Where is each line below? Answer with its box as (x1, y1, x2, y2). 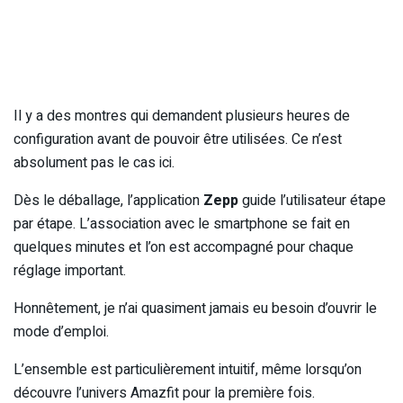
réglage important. (13, 259, 126, 282)
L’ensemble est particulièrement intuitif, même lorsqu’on (13, 358, 362, 381)
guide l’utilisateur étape (238, 189, 386, 211)
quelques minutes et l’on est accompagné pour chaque (13, 236, 354, 258)
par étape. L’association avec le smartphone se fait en (13, 212, 350, 235)
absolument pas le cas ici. (13, 151, 175, 174)
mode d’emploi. (13, 320, 109, 343)
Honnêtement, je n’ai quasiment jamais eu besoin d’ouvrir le (13, 297, 377, 319)
